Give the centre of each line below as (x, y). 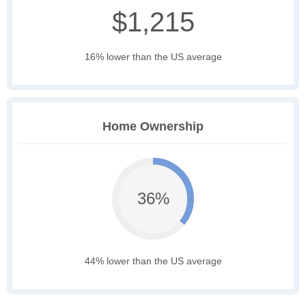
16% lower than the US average (153, 57)
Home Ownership (153, 127)
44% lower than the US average (153, 261)
